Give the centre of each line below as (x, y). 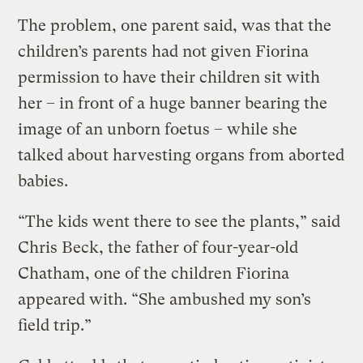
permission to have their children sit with (169, 78)
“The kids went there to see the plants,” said (179, 222)
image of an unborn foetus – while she (158, 130)
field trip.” (55, 326)
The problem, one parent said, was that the (175, 26)
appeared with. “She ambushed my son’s (165, 300)
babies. (43, 181)
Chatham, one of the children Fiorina (154, 274)
